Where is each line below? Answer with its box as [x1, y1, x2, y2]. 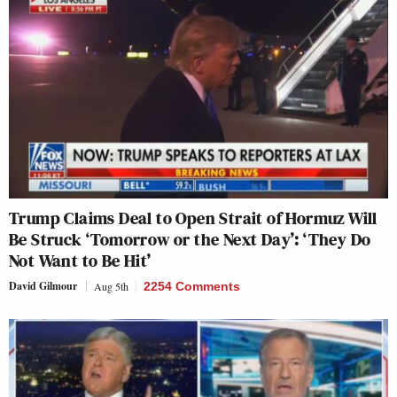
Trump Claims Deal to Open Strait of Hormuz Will [9, 206, 378, 231]
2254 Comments [144, 279, 240, 294]
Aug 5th [94, 279, 128, 294]
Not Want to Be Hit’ [9, 248, 152, 274]
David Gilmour [9, 278, 77, 294]
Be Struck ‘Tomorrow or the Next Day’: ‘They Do [9, 227, 371, 253]
